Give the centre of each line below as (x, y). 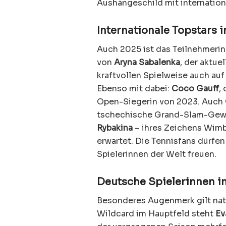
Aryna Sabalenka (147, 62)
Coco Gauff (195, 88)
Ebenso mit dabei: (134, 88)
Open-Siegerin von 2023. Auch (161, 101)
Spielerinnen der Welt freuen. (157, 154)
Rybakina (115, 128)
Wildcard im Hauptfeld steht (156, 213)
